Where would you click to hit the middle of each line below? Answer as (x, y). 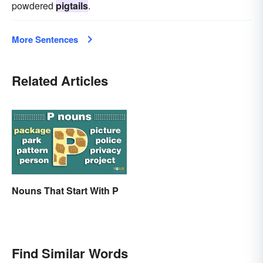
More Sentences (45, 39)
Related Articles (60, 80)
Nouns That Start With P (65, 190)
